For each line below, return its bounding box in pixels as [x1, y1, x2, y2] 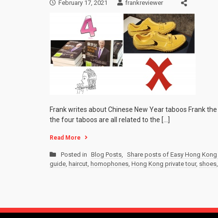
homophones [91, 160, 128, 168]
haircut [69, 160, 88, 168]
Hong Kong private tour [131, 160, 196, 168]
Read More [50, 134, 81, 142]
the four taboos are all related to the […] [50, 116, 170, 124]
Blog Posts [91, 151, 122, 159]
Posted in [61, 151, 89, 159]
